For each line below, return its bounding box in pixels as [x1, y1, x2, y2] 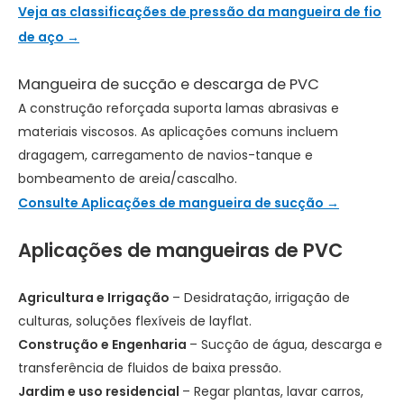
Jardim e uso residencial [18, 382, 182, 400]
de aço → [18, 28, 79, 46]
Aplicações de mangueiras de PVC [18, 237, 343, 263]
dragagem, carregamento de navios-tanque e [18, 146, 313, 164]
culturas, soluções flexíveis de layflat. [18, 312, 252, 330]
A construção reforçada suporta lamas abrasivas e [18, 99, 339, 117]
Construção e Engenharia [18, 335, 189, 353]
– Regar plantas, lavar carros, [182, 382, 363, 400]
